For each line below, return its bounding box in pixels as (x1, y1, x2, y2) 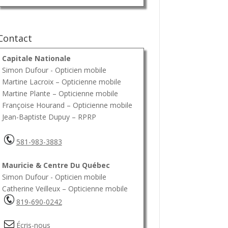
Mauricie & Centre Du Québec (2, 160, 110, 170)
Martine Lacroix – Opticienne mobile (2, 76, 121, 87)
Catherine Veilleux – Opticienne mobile (2, 183, 128, 193)
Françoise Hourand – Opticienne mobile (2, 100, 132, 110)
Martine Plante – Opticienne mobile (2, 88, 118, 98)
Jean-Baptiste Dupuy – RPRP (2, 111, 96, 122)
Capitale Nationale (2, 53, 71, 63)
